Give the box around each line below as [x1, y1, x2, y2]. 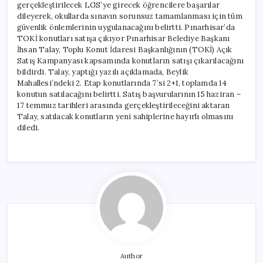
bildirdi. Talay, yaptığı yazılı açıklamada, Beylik [17, 66, 188, 77]
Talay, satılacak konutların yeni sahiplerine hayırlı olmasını [17, 111, 234, 122]
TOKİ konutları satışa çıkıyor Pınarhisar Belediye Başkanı [17, 33, 230, 43]
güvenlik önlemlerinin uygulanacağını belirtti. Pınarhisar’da [17, 22, 235, 32]
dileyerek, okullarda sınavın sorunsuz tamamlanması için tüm [17, 11, 242, 21]
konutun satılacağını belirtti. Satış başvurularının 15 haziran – [17, 89, 241, 99]
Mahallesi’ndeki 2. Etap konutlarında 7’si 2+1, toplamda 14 [17, 77, 227, 88]
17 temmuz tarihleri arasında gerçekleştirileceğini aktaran [17, 100, 230, 110]
